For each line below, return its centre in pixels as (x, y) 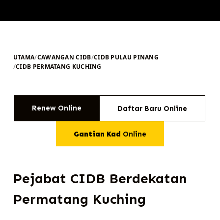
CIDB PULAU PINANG (126, 57)
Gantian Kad (97, 134)
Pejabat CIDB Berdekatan (100, 179)
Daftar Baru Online (152, 108)
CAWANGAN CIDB (64, 57)
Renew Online (57, 108)
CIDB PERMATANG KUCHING (59, 66)
